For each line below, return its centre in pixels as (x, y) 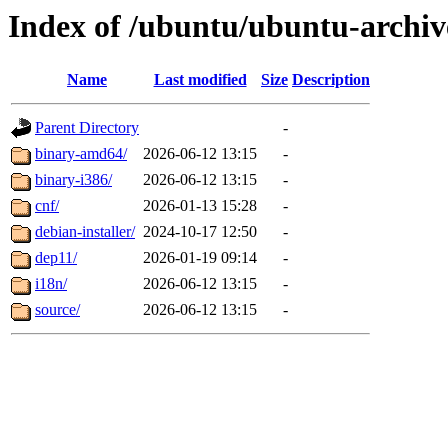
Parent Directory (87, 128)
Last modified (200, 80)
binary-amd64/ (81, 154)
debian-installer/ (85, 232)
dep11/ (56, 258)
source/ (57, 310)
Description (331, 80)
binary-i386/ (73, 180)
